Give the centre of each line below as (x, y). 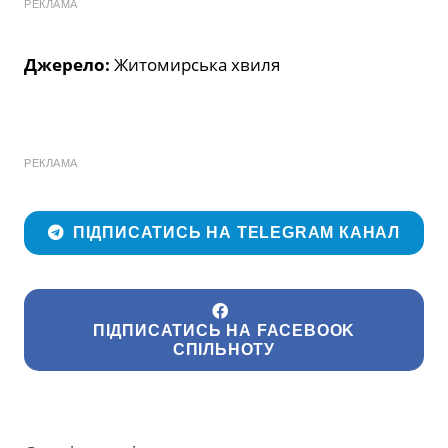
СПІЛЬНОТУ (224, 349)
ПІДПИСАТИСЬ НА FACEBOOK (224, 330)
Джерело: (69, 64)
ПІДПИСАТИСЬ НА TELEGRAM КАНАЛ (236, 233)
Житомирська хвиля (197, 64)
